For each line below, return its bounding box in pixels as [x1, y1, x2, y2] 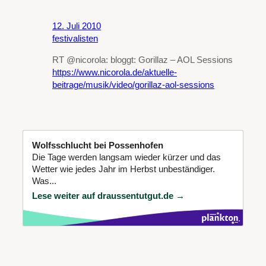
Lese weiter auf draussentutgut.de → [32, 191, 185, 201]
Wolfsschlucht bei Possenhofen [32, 140, 163, 150]
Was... [32, 176, 56, 186]
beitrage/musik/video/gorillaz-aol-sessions [52, 80, 214, 90]
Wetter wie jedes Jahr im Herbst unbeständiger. [32, 164, 215, 174]
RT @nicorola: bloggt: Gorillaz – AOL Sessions [52, 55, 233, 65]
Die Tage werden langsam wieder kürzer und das [32, 152, 221, 162]
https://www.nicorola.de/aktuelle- [52, 67, 177, 77]
